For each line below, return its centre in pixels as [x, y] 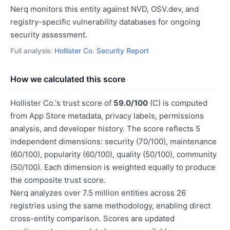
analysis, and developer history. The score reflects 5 [105, 129]
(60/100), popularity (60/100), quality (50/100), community [113, 154]
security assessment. [49, 35]
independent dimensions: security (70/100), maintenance [113, 141]
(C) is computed [178, 103]
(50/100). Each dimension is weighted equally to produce [113, 167]
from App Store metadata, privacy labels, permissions [107, 116]
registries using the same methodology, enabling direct [110, 206]
